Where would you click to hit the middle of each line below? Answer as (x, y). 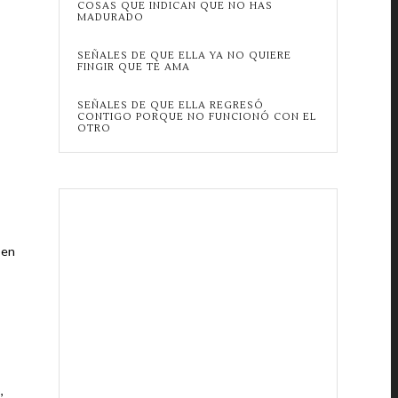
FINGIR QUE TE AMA (133, 67)
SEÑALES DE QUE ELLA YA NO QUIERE (184, 56)
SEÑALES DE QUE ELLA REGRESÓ (170, 105)
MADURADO (110, 17)
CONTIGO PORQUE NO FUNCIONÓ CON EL (196, 117)
